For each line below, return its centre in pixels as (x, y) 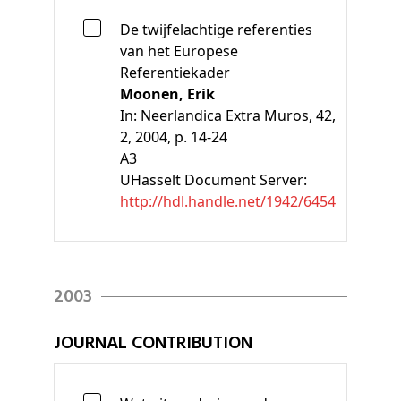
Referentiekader (175, 72)
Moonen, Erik (167, 94)
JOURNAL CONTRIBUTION (153, 343)
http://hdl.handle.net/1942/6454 (228, 201)
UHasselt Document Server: (213, 179)
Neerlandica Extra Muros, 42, (238, 115)
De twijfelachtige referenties (216, 29)
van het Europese (179, 51)
